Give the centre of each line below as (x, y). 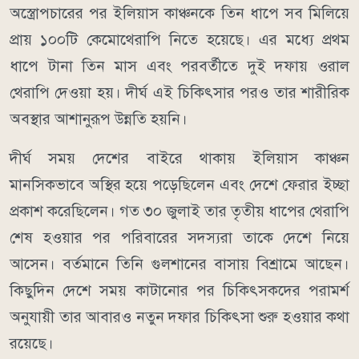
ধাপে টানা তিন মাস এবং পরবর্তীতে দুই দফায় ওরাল (179, 66)
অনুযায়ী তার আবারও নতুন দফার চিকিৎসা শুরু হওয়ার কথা (179, 317)
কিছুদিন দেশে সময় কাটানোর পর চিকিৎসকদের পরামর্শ (179, 290)
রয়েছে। (32, 343)
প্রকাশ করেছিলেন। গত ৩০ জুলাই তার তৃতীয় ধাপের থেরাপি (179, 211)
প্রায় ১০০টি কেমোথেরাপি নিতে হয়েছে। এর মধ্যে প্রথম (179, 39)
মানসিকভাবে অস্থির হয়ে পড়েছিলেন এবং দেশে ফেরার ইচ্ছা (179, 184)
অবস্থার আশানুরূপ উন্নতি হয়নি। (99, 119)
